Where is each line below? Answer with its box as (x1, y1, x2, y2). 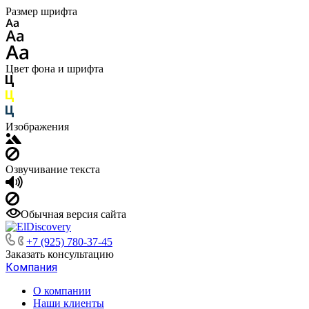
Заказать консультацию (6, 248, 114, 260)
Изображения (6, 121, 69, 132)
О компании (33, 285, 91, 297)
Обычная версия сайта (21, 208, 126, 220)
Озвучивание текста (6, 163, 100, 175)
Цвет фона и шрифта (6, 63, 103, 74)
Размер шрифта (6, 6, 77, 17)
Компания (6, 261, 57, 274)
